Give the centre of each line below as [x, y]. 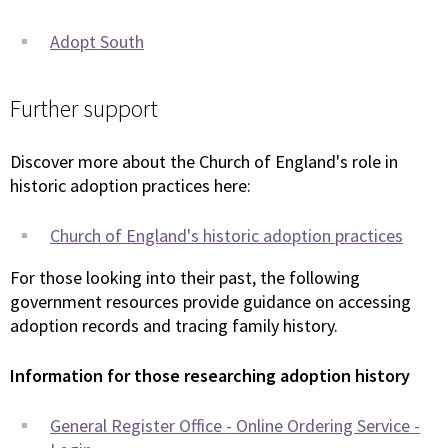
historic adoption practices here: [130, 186]
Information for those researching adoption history [210, 376]
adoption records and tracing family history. [174, 326]
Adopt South [97, 42]
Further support [84, 109]
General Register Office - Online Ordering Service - [235, 426]
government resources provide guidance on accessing [210, 302]
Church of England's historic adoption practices [226, 236]
